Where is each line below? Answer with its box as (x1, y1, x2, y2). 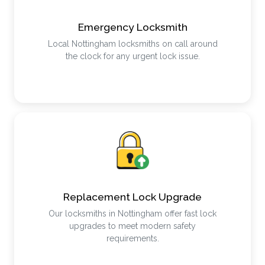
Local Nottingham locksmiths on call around (47, 39, 218, 49)
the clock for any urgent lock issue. (65, 51, 200, 61)
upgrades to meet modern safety (69, 221, 196, 231)
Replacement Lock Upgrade (63, 190, 202, 203)
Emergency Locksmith (77, 21, 188, 33)
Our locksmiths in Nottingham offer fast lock (49, 209, 216, 218)
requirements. (106, 234, 159, 243)
